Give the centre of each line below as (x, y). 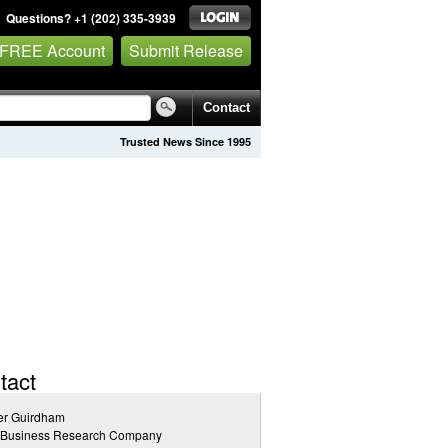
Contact (226, 107)
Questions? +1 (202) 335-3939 (91, 18)
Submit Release (186, 50)
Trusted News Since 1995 (185, 141)
